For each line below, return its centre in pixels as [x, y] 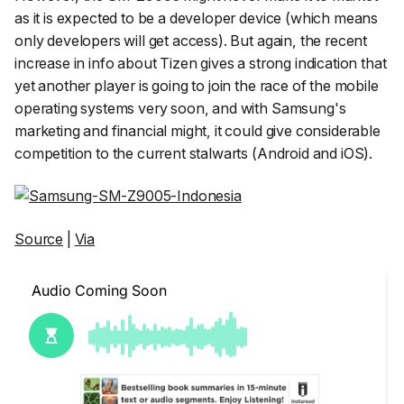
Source [39, 239]
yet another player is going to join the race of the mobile [197, 85]
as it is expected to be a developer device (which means [197, 18]
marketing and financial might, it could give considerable [197, 130]
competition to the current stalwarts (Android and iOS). [194, 153]
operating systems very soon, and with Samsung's [180, 108]
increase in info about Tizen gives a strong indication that [201, 63]
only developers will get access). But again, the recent [191, 40]
